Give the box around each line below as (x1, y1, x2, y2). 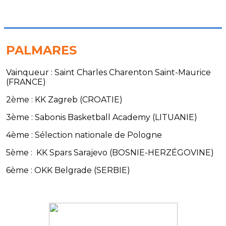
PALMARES (6, 43, 77, 58)
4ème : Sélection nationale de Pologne (6, 130, 162, 140)
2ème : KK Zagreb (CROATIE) (6, 94, 123, 104)
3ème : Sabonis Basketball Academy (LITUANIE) (6, 112, 197, 122)
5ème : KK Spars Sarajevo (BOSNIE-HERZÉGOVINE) (6, 147, 214, 157)
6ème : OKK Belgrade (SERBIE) (6, 165, 130, 175)
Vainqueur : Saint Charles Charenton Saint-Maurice (6, 67, 211, 77)
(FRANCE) (6, 77, 46, 87)
